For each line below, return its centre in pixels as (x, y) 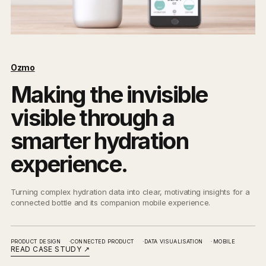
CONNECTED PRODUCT (102, 241)
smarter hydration (99, 140)
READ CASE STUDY (47, 249)
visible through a (92, 117)
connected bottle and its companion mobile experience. (111, 202)
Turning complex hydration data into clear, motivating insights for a (130, 191)
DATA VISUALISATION (173, 241)
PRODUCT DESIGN (36, 241)
